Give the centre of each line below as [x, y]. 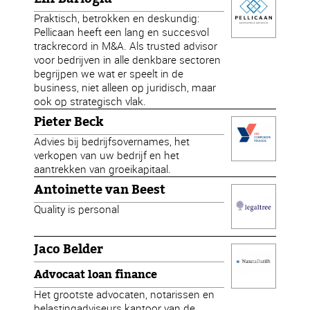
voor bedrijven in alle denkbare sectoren [128, 60]
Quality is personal [77, 209]
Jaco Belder [69, 249]
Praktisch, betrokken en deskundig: [117, 18]
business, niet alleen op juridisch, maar [125, 88]
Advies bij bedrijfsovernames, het [112, 142]
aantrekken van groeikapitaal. [103, 169]
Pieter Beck [69, 122]
